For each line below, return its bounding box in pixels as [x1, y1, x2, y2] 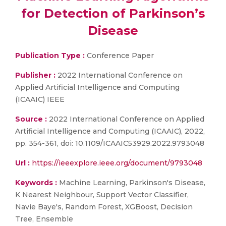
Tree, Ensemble [15, 214, 73, 223]
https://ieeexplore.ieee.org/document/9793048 [32, 158, 202, 167]
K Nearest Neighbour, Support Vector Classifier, [15, 190, 189, 199]
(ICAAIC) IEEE [15, 95, 65, 104]
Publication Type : [15, 51, 85, 60]
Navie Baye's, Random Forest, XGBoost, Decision [15, 202, 193, 211]
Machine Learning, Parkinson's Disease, [57, 178, 205, 187]
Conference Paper [85, 51, 154, 60]
